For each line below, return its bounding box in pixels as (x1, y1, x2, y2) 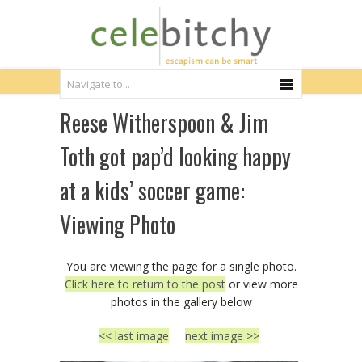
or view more (225, 276, 298, 292)
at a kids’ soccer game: (60, 174, 245, 207)
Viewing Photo (60, 208, 175, 241)
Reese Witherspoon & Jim (60, 106, 268, 139)
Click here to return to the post (64, 276, 225, 292)
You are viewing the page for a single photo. (65, 259, 297, 274)
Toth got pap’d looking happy (60, 140, 291, 173)
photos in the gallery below (110, 294, 252, 309)
